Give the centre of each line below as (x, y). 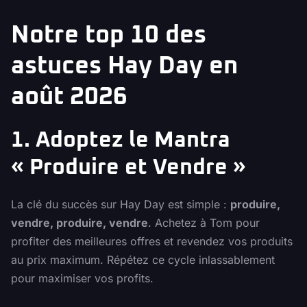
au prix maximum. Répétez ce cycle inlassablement (143, 260)
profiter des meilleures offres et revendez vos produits (152, 242)
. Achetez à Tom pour (204, 223)
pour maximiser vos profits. (82, 279)
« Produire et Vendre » (128, 168)
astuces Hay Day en (124, 67)
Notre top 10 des (109, 36)
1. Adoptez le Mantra (121, 141)
